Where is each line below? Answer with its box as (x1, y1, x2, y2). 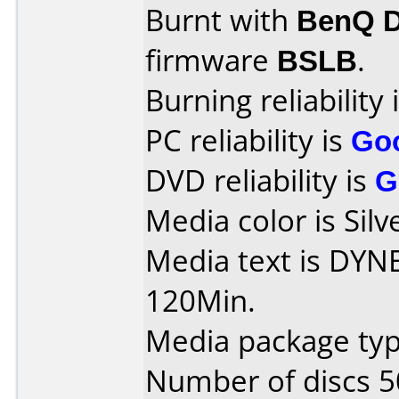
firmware (145, 40, 277, 80)
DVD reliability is (145, 160, 375, 200)
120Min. (145, 281, 256, 321)
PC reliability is (145, 120, 351, 160)
